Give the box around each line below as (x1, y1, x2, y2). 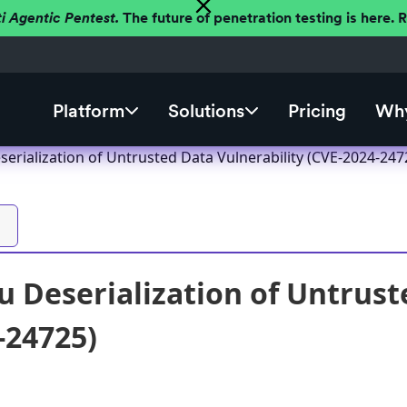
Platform (52, 100, 124, 123)
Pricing (287, 100, 346, 123)
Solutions (167, 100, 244, 123)
